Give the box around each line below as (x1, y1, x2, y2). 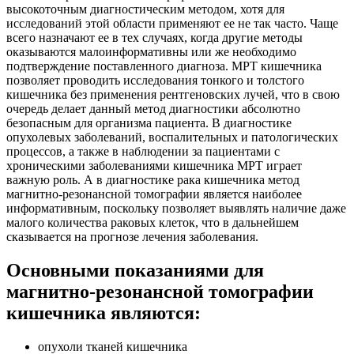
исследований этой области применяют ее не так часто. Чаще (6, 16, 338, 30)
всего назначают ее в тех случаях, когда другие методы (6, 30, 303, 44)
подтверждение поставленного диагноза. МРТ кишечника (6, 58, 322, 73)
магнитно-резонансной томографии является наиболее (6, 186, 302, 201)
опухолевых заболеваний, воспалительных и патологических (6, 130, 338, 144)
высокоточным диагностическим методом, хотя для (6, 2, 284, 16)
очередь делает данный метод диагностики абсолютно (6, 101, 300, 115)
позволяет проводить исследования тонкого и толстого (6, 73, 304, 87)
